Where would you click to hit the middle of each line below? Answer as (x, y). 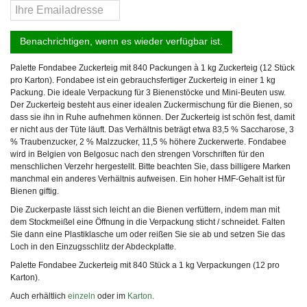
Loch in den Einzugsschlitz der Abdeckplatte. (93, 246)
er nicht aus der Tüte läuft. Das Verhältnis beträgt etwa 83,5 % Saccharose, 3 (152, 129)
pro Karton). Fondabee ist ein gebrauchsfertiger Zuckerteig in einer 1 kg (143, 80)
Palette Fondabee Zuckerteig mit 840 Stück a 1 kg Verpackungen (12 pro (145, 265)
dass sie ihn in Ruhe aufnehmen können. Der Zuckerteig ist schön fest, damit (152, 117)
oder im (111, 296)
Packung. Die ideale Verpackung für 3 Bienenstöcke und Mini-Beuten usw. (148, 92)
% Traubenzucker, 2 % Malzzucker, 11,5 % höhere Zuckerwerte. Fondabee (148, 142)
